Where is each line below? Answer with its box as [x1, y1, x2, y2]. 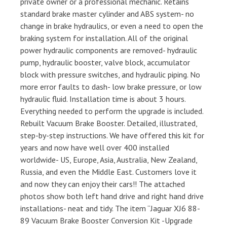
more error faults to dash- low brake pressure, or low [20, 82, 202, 92]
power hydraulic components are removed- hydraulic [20, 45, 197, 56]
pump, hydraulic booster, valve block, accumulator [20, 57, 190, 68]
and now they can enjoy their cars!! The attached [20, 179, 185, 190]
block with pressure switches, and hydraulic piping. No [20, 69, 200, 80]
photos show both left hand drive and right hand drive [20, 191, 204, 202]
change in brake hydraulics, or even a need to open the [20, 21, 203, 31]
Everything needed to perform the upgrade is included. [20, 106, 203, 117]
